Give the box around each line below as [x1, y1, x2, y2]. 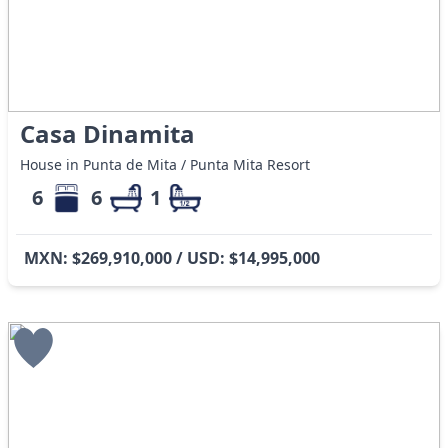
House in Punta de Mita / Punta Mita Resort [20, 155, 311, 175]
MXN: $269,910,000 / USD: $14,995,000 [24, 247, 320, 270]
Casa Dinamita [20, 117, 196, 151]
